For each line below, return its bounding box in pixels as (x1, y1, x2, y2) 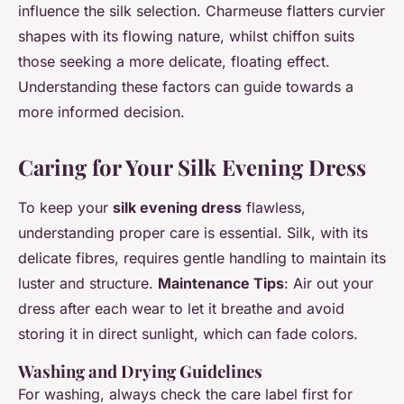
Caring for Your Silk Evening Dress (18, 152, 366, 182)
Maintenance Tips (158, 274, 284, 293)
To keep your (18, 198, 113, 217)
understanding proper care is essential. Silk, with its (18, 224, 368, 243)
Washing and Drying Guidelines (18, 360, 262, 383)
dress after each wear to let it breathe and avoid (18, 299, 344, 318)
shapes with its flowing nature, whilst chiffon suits (18, 27, 354, 46)
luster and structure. (18, 274, 158, 293)
